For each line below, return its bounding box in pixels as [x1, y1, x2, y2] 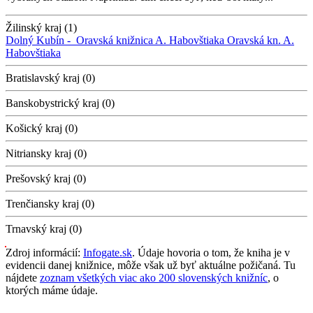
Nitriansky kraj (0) [6, 147, 87, 159]
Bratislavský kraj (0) [6, 71, 95, 84]
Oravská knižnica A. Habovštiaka [76, 34, 224, 46]
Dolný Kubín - [6, 34, 76, 46]
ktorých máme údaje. [6, 284, 98, 296]
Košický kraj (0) [6, 122, 78, 134]
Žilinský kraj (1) [6, 21, 77, 34]
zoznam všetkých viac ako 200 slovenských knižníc [40, 271, 268, 284]
